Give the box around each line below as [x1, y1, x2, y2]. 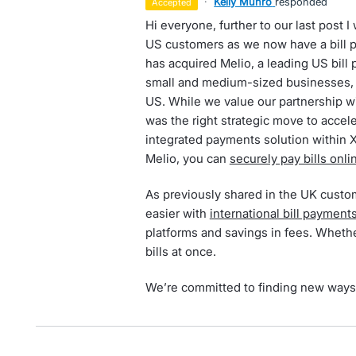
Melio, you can [145, 151, 230, 166]
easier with [145, 206, 210, 221]
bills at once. [145, 244, 216, 259]
